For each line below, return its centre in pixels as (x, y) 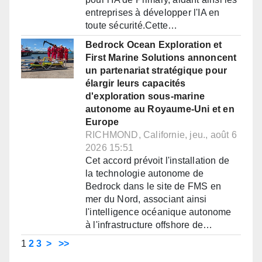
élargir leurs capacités (136, 84)
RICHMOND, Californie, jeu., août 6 (161, 135)
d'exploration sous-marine (145, 96)
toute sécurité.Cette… (132, 26)
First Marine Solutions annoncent (161, 58)
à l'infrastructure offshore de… (149, 225)
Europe (102, 122)
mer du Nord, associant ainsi (146, 199)
